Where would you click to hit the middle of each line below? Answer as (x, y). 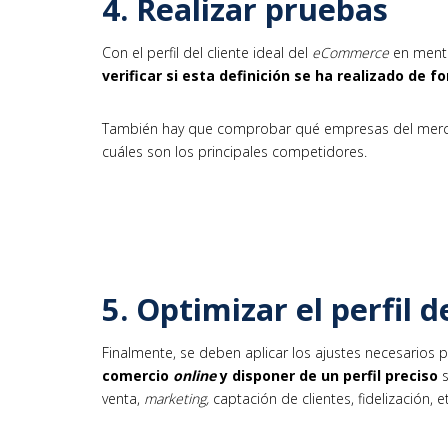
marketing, (176, 398)
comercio (137, 375)
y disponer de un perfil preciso (329, 375)
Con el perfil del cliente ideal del (207, 53)
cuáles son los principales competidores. (234, 152)
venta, (123, 398)
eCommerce (350, 53)
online (194, 375)
